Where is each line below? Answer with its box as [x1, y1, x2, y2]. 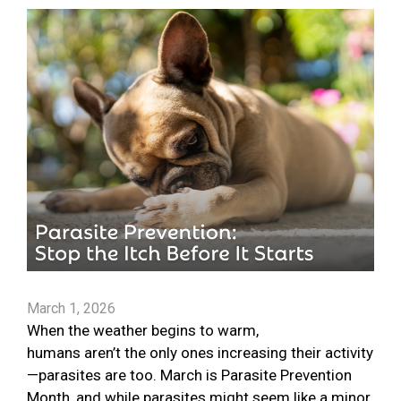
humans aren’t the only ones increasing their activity [27, 344, 373, 363]
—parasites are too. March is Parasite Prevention [27, 366, 352, 385]
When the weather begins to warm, [27, 321, 259, 340]
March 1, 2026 [27, 300, 115, 318]
